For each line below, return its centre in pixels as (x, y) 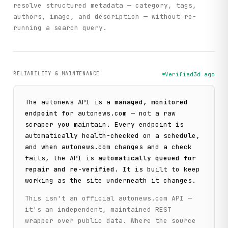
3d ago (204, 74)
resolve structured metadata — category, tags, (105, 6)
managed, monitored (151, 102)
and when (41, 147)
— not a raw (151, 113)
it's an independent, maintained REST (98, 209)
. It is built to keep (158, 169)
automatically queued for (147, 158)
